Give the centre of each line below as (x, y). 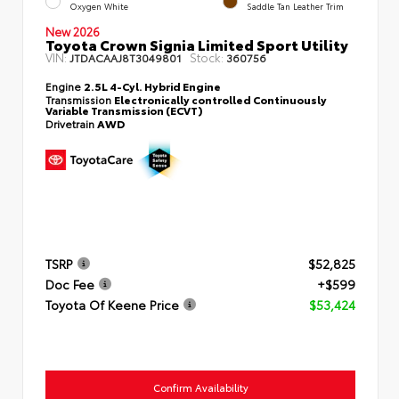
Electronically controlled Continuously (220, 99)
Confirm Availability (200, 387)
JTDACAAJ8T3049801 (126, 57)
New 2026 (73, 31)
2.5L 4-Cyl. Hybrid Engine (152, 85)
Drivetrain (71, 123)
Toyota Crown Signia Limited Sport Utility (197, 44)
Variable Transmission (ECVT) (124, 110)
